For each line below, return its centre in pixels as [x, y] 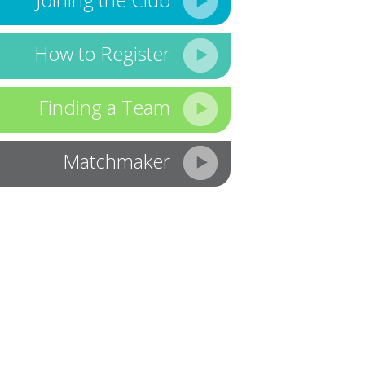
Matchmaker [116, 161]
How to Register [102, 53]
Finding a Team [104, 107]
